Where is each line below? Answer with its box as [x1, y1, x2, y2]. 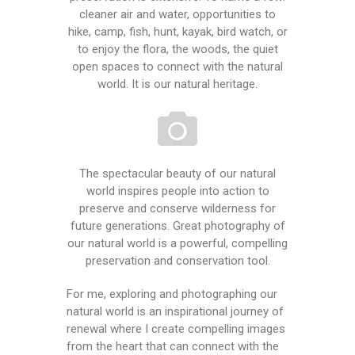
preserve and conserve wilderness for [79, 201, 276, 216]
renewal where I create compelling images [67, 322, 285, 337]
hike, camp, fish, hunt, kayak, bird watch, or [67, 25, 288, 40]
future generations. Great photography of [70, 219, 285, 234]
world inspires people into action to [86, 184, 269, 199]
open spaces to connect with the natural [72, 59, 283, 74]
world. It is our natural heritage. [97, 77, 258, 92]
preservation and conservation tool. [85, 254, 270, 269]
